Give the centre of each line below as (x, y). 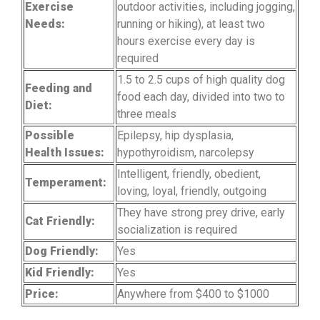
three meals (147, 114)
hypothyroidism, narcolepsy (186, 152)
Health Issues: (65, 152)
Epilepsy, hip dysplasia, (175, 135)
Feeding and (59, 88)
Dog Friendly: (62, 251)
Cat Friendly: (60, 221)
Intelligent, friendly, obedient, (189, 174)
